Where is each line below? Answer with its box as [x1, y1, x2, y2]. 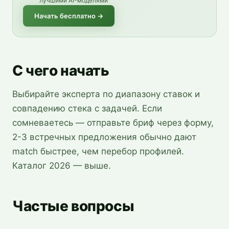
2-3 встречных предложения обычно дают [12, 132, 196, 142]
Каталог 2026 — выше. [12, 161, 111, 171]
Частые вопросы [12, 197, 134, 215]
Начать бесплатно [34, 12, 96, 20]
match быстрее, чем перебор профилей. [12, 146, 184, 156]
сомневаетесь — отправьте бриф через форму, [12, 118, 214, 128]
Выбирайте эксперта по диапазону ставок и [12, 89, 200, 99]
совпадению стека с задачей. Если [12, 103, 162, 113]
